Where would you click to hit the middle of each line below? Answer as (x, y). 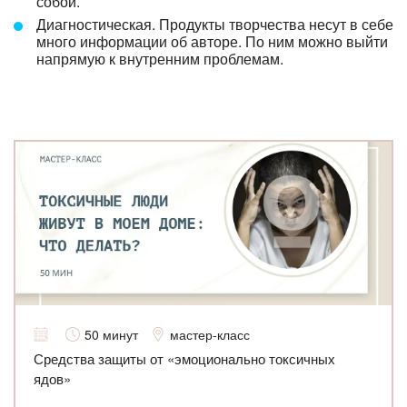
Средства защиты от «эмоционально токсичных (184, 358)
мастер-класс (210, 334)
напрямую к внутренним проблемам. (162, 58)
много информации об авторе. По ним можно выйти (212, 41)
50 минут (111, 334)
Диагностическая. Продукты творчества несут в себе (215, 24)
